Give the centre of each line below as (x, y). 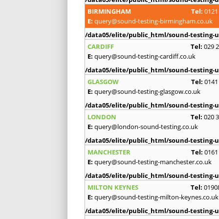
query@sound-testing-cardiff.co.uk (145, 56)
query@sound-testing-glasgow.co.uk (147, 92)
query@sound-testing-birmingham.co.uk (153, 21)
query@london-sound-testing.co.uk (146, 127)
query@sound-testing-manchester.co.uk (153, 162)
